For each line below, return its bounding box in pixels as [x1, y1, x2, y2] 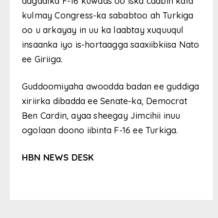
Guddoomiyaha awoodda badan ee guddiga [22, 80, 200, 92]
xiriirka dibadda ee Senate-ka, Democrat [22, 95, 187, 107]
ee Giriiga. [22, 53, 63, 65]
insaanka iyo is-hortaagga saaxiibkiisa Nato [22, 38, 200, 50]
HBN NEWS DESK [22, 151, 94, 163]
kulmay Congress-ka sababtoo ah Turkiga [22, 9, 194, 21]
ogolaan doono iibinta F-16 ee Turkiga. [22, 124, 178, 136]
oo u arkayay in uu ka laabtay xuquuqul [22, 24, 184, 36]
